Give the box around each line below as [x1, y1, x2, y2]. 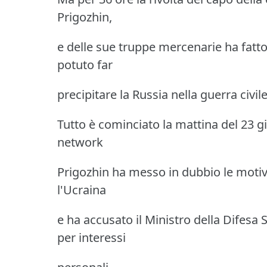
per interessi [57, 229, 126, 246]
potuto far [57, 57, 113, 73]
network [57, 134, 103, 151]
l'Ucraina [57, 182, 106, 198]
